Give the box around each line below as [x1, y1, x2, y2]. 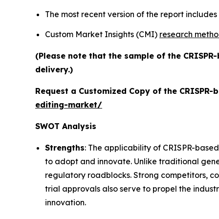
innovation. [45, 197, 86, 208]
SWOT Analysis [35, 121, 96, 131]
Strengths [45, 143, 85, 153]
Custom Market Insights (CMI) [45, 29, 159, 40]
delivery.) [35, 65, 73, 75]
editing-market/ [35, 100, 102, 110]
